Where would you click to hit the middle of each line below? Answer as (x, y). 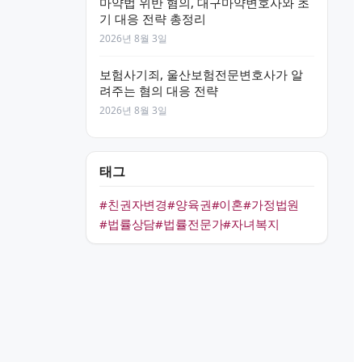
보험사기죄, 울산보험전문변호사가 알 (201, 74)
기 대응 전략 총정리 (153, 19)
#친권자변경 (134, 204)
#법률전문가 (189, 224)
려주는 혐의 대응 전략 (159, 90)
